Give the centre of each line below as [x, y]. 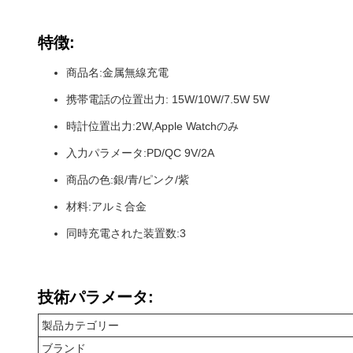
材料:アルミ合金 [106, 206]
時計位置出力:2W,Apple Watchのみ [152, 126]
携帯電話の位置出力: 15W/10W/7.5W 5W [168, 99]
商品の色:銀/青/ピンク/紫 [128, 180]
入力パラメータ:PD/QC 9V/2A [140, 153]
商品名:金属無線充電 [117, 72]
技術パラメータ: [96, 297]
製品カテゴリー [80, 325]
